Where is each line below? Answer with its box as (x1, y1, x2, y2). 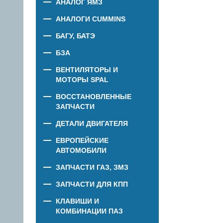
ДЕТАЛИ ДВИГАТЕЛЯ (56, 119, 128, 127)
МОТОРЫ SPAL (56, 76, 109, 84)
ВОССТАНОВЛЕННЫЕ (56, 93, 131, 101)
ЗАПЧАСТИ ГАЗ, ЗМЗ (56, 163, 128, 171)
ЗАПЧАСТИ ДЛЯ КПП (56, 180, 128, 188)
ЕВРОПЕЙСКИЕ (56, 136, 109, 144)
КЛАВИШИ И (56, 197, 99, 205)
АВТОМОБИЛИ (56, 146, 107, 154)
